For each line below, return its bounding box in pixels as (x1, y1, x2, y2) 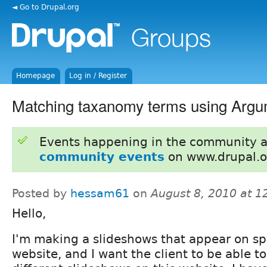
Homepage (16, 72, 55, 80)
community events (39, 149, 164, 164)
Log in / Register (69, 72, 128, 80)
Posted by (12, 187, 70, 200)
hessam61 (70, 187, 129, 200)
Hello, (12, 206, 46, 221)
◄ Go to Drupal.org (12, 2, 79, 11)
